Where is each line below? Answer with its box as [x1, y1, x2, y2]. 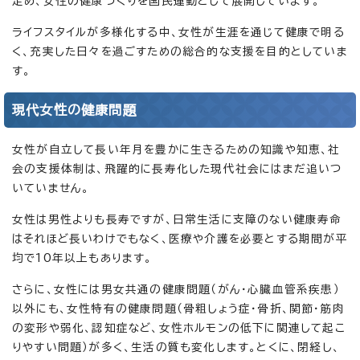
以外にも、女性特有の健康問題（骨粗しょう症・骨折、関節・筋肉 [12, 302, 346, 314]
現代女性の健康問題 [12, 103, 137, 117]
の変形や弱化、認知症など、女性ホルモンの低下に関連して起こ [12, 321, 346, 333]
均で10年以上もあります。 [12, 252, 153, 264]
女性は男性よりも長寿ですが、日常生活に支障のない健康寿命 [12, 213, 342, 225]
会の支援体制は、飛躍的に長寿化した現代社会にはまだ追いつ [12, 162, 342, 174]
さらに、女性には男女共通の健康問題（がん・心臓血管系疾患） [12, 283, 340, 295]
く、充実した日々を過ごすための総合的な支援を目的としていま [12, 45, 348, 57]
